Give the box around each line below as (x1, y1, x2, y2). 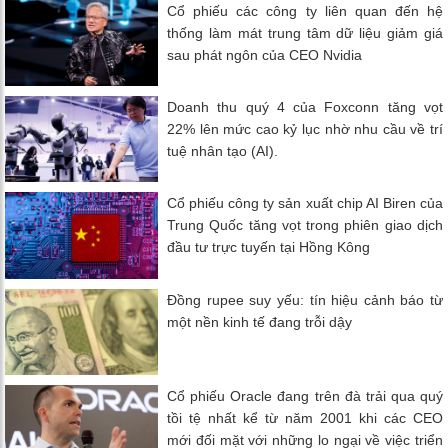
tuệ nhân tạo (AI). (167, 143, 279, 160)
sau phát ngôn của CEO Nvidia (167, 47, 363, 64)
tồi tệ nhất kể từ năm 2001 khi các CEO (167, 409, 443, 426)
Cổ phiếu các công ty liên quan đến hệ (167, 3, 443, 20)
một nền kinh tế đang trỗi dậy (167, 313, 353, 330)
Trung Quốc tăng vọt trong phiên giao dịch (167, 217, 443, 234)
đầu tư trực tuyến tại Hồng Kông (167, 239, 371, 256)
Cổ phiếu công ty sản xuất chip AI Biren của (167, 195, 443, 212)
